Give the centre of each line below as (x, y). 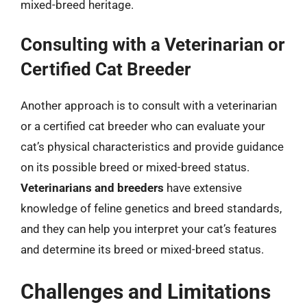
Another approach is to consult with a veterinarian (149, 106)
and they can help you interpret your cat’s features (149, 229)
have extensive (203, 188)
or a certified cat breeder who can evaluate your (143, 126)
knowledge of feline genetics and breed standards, (151, 208)
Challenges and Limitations (146, 291)
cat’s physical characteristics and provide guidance (152, 147)
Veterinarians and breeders (92, 188)
